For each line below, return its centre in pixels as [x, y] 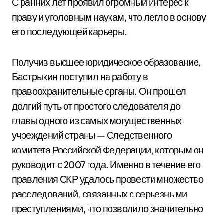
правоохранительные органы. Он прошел [99, 91]
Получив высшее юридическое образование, [107, 62]
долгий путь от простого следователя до [96, 106]
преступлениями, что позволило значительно [108, 208]
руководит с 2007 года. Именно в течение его [106, 164]
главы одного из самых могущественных [97, 120]
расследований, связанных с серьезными [99, 194]
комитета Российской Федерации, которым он [108, 150]
